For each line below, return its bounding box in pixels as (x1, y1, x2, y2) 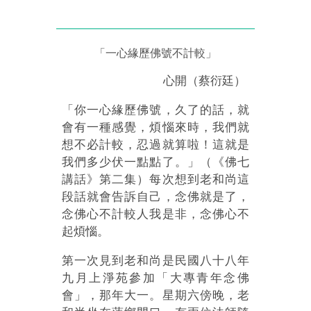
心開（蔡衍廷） (162, 74, 249, 87)
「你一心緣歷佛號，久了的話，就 (62, 103, 249, 117)
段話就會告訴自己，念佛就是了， (62, 190, 249, 203)
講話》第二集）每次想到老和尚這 (62, 172, 249, 186)
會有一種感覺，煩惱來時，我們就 (62, 120, 249, 134)
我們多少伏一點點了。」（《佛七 (62, 155, 249, 169)
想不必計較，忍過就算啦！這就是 (62, 137, 249, 151)
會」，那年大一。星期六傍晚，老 (62, 288, 249, 302)
